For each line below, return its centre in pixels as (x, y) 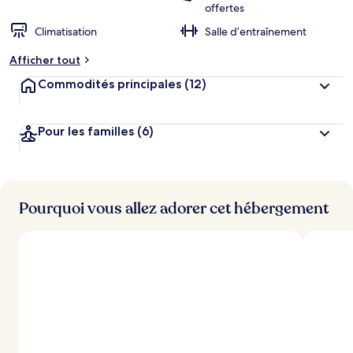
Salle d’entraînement (256, 32)
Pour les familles (86, 131)
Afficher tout (45, 60)
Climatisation (66, 32)
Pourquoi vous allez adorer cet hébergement (174, 208)
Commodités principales (110, 84)
